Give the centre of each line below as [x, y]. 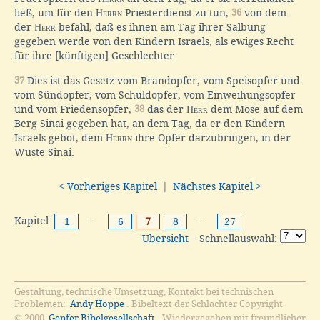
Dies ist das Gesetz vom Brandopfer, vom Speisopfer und [162, 81]
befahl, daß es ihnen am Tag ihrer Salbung [161, 27]
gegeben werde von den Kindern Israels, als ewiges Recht [154, 42]
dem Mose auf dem [255, 110]
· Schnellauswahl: [235, 239]
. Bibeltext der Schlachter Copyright [205, 304]
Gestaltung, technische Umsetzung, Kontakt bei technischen [144, 292]
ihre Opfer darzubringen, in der [211, 138]
